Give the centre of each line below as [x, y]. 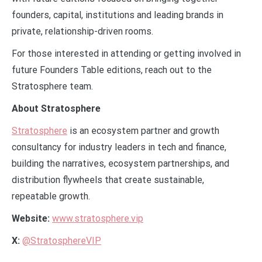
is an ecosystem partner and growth [143, 130]
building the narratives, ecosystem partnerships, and [120, 163]
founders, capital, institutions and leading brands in [118, 15]
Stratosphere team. [52, 86]
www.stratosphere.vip [98, 218]
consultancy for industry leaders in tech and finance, [119, 147]
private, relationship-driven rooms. [82, 31]
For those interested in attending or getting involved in [126, 53]
